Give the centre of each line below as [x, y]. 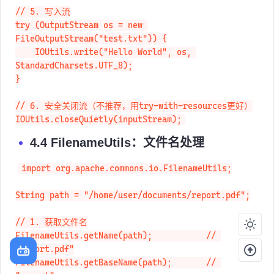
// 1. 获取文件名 [51, 235]
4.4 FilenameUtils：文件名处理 [117, 155]
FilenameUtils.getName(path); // [118, 249]
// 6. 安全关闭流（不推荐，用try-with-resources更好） [134, 119]
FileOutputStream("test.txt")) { [91, 52]
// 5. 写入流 [43, 25]
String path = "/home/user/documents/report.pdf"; [133, 208]
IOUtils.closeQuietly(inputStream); [98, 132]
